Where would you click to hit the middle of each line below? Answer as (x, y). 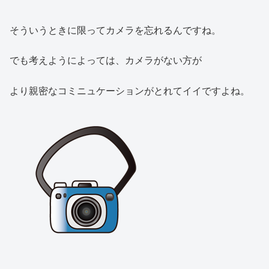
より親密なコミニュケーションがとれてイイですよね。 (130, 91)
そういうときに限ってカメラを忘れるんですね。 (115, 30)
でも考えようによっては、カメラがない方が (106, 61)
